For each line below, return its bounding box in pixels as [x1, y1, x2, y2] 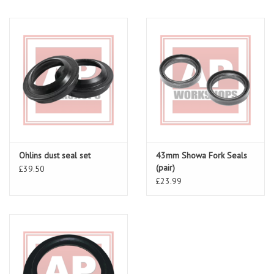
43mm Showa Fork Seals [156, 150, 247, 161]
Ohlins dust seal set [19, 150, 91, 161]
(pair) [156, 162, 175, 174]
